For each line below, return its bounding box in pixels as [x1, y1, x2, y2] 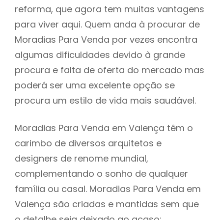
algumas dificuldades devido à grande [15, 48, 185, 61]
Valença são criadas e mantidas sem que [15, 197, 199, 210]
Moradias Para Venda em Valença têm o [15, 121, 193, 134]
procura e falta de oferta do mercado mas [15, 63, 204, 76]
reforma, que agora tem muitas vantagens [15, 2, 204, 15]
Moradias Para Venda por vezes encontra [15, 33, 197, 46]
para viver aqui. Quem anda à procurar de [15, 18, 200, 30]
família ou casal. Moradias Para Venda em [15, 182, 201, 195]
